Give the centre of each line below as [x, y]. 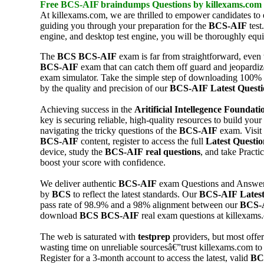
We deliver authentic [79, 183]
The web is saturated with [89, 236]
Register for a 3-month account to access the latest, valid [145, 258]
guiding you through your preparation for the [124, 25]
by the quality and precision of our [105, 88]
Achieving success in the [87, 109]
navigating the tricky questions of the [110, 130]
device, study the [72, 151]
